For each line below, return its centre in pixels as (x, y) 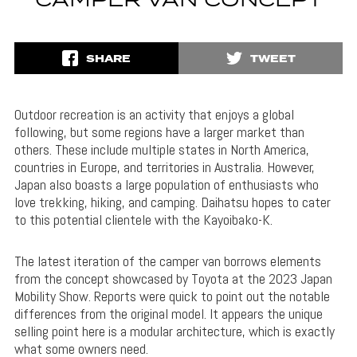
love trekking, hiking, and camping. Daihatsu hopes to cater (172, 202)
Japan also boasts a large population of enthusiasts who (166, 185)
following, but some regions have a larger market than (159, 132)
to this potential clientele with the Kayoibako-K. (143, 220)
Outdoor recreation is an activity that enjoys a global (154, 115)
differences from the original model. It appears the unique (168, 314)
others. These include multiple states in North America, (161, 150)
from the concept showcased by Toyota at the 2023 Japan (173, 279)
